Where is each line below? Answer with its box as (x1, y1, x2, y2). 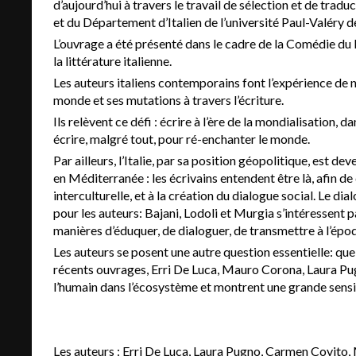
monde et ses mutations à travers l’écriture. (52, 91, 284, 107)
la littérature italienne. (52, 52, 172, 68)
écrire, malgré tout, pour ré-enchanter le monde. (52, 130, 310, 146)
